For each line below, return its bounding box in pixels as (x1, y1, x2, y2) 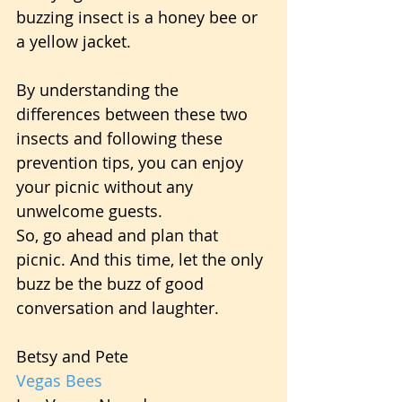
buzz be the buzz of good (16, 273, 208, 294)
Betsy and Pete (16, 345, 128, 367)
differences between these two (16, 103, 252, 125)
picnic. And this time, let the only (16, 249, 267, 270)
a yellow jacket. (16, 31, 131, 52)
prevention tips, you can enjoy (16, 152, 248, 173)
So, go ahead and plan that (16, 224, 223, 246)
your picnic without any (16, 176, 197, 197)
